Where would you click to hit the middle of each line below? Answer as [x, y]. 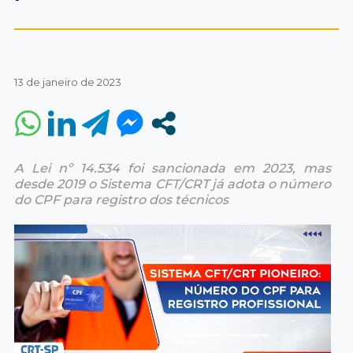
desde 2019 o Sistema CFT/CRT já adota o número [173, 184]
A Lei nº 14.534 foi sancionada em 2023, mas [173, 168]
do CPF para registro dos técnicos [121, 199]
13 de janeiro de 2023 [67, 82]
